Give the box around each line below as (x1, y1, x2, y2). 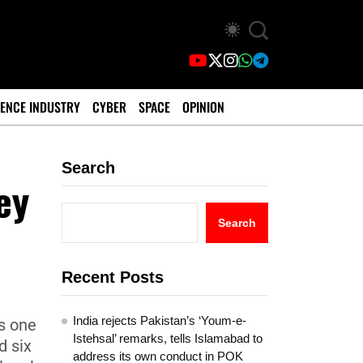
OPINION (182, 97, 224, 117)
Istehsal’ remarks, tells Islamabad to (73, 331, 263, 345)
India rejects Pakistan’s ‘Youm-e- (73, 314, 246, 327)
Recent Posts (62, 268, 164, 286)
